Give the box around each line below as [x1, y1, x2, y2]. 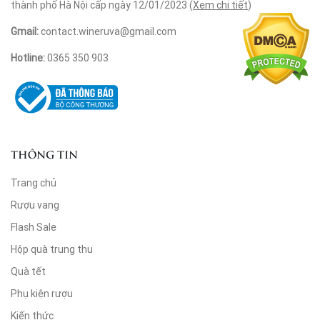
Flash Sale [11, 220, 56, 234]
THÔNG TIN [11, 146, 78, 161]
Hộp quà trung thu [11, 242, 93, 256]
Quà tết [11, 264, 46, 278]
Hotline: [11, 51, 45, 64]
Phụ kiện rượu [11, 286, 73, 300]
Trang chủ [11, 176, 56, 189]
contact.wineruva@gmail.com [41, 24, 176, 38]
